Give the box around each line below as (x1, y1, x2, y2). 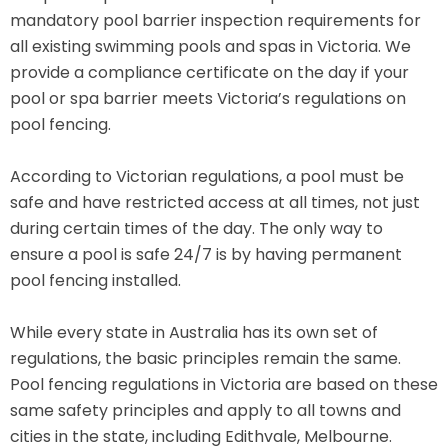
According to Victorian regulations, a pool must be (10, 165, 404, 189)
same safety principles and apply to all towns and (10, 398, 401, 422)
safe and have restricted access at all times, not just (10, 191, 420, 215)
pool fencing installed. (10, 269, 181, 293)
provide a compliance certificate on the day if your (10, 61, 409, 85)
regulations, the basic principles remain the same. (10, 346, 401, 370)
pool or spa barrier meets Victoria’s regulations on (10, 87, 406, 111)
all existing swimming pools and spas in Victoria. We (10, 35, 411, 59)
